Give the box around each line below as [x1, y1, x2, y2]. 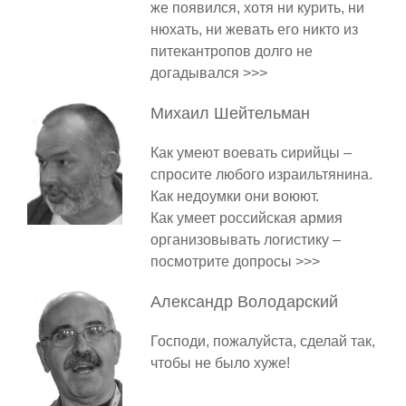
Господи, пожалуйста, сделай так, [150, 333, 375, 350]
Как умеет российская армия [150, 210, 343, 227]
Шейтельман [213, 104, 310, 123]
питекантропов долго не [150, 43, 313, 60]
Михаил [150, 104, 214, 123]
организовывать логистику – [150, 232, 341, 248]
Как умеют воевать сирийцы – [150, 145, 352, 161]
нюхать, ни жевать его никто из [150, 22, 358, 38]
